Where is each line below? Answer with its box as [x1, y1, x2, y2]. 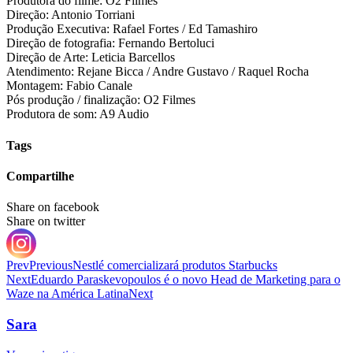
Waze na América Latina [6, 287, 128, 301]
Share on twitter [6, 214, 85, 229]
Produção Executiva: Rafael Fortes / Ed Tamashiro [6, 22, 258, 36]
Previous [29, 258, 72, 273]
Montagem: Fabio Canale [6, 79, 132, 93]
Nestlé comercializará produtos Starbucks [72, 258, 277, 273]
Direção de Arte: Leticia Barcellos [6, 50, 175, 65]
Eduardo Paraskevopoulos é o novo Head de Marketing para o [31, 273, 340, 287]
